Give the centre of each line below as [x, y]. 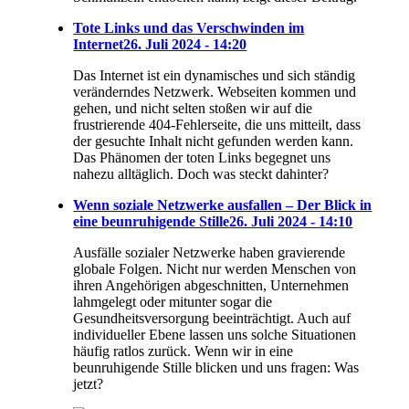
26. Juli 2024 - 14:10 [291, 221]
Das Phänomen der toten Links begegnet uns [202, 157]
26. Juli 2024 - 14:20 [185, 44]
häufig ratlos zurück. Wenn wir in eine [184, 351]
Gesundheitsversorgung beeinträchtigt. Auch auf [212, 318]
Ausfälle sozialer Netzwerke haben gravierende [210, 252]
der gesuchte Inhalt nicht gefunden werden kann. [214, 141]
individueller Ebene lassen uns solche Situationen [215, 334]
